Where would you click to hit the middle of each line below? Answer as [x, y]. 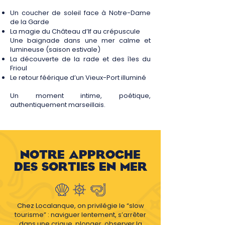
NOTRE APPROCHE [80, 155]
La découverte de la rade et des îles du [80, 59]
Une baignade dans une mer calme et [80, 40]
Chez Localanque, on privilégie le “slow [80, 206]
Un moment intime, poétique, [80, 96]
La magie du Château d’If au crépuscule [75, 31]
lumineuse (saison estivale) [55, 49]
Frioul [19, 68]
